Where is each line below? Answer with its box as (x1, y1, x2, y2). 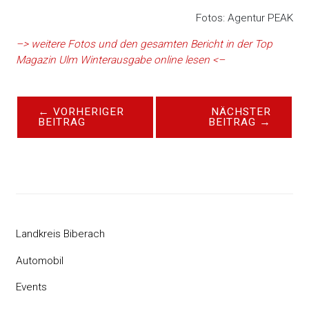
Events (16, 281, 48, 294)
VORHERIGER (50, 106, 125, 119)
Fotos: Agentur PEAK (195, 11, 293, 24)
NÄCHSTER (210, 106, 271, 119)
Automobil (16, 254, 64, 267)
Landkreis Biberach (16, 228, 106, 241)
